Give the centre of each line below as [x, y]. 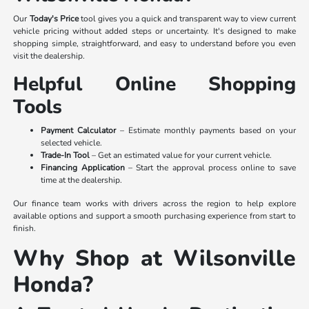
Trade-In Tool [66, 155]
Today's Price [54, 18]
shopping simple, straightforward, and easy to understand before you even [154, 43]
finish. [25, 228]
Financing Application [83, 167]
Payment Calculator [79, 130]
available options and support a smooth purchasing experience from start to [154, 216]
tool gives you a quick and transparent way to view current [187, 18]
